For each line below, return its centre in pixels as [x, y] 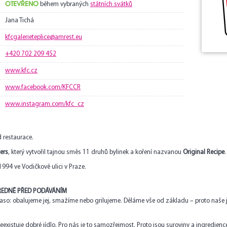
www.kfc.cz [21, 71]
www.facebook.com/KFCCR [43, 87]
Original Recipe [204, 152]
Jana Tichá [20, 21]
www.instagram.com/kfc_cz [45, 104]
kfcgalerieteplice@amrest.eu [44, 37]
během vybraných [64, 4]
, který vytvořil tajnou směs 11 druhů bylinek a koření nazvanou [96, 152]
